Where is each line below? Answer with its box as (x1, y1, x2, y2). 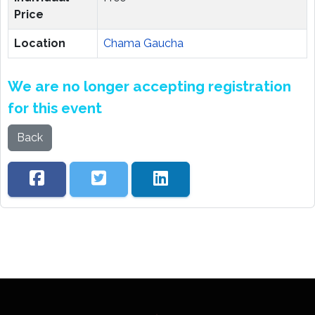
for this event (8, 99, 102, 117)
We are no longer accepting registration (8, 77, 291, 95)
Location (14, 37, 65, 50)
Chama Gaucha (103, 37, 184, 50)
